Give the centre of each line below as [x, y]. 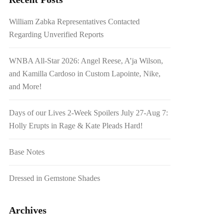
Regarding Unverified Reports [56, 34]
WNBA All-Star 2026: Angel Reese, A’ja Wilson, [86, 60]
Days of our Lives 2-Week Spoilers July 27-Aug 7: [89, 112]
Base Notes [27, 152]
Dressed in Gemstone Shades [55, 178]
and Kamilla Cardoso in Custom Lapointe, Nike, [85, 73]
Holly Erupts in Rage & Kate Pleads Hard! [76, 125]
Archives [28, 210]
